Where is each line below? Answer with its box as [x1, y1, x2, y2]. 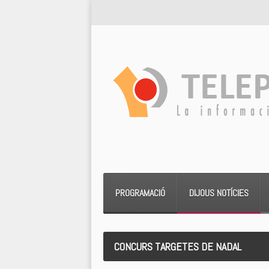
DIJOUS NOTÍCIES [189, 187, 249, 199]
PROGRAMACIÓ [115, 187, 165, 199]
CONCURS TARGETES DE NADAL [114, 240, 241, 253]
